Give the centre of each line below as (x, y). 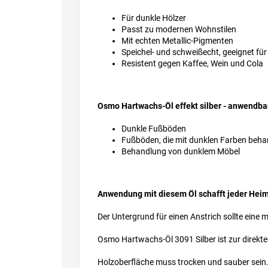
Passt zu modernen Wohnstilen (179, 30)
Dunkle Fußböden (154, 129)
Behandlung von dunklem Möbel (181, 152)
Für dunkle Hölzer (154, 18)
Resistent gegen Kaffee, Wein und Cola (193, 64)
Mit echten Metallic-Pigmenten (177, 41)
